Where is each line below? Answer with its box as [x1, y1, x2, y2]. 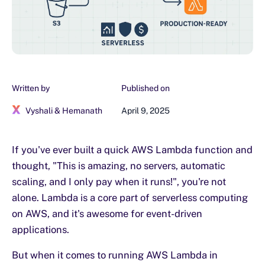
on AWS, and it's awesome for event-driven [12, 208, 202, 220]
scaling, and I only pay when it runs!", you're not [12, 176, 226, 188]
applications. [12, 224, 69, 236]
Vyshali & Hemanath [25, 106, 102, 116]
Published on [121, 83, 170, 93]
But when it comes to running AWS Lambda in [12, 249, 218, 261]
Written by [12, 83, 50, 93]
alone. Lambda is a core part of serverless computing [12, 192, 248, 204]
